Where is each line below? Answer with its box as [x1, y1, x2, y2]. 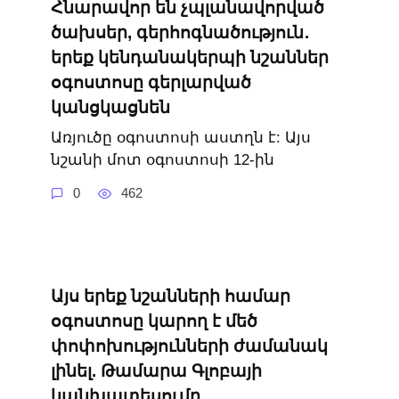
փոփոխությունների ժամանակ [50, 337, 328, 356]
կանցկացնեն [50, 97, 170, 117]
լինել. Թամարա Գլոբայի [50, 362, 262, 381]
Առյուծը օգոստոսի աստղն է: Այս [50, 129, 311, 147]
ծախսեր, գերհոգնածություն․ [50, 22, 309, 42]
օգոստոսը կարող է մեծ [50, 312, 257, 331]
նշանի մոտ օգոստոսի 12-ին [50, 151, 274, 169]
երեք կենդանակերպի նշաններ [50, 47, 329, 67]
